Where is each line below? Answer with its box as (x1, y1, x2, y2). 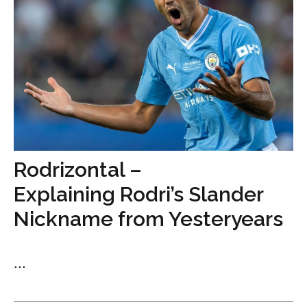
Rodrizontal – (14, 158, 142, 182)
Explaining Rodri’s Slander (14, 182, 263, 206)
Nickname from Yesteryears (14, 207, 283, 231)
